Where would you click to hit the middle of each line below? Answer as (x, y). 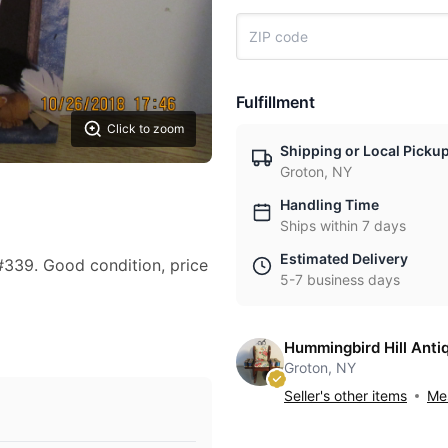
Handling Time (329, 204)
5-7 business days (340, 279)
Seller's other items (345, 395)
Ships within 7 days (343, 225)
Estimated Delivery (344, 258)
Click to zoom (145, 128)
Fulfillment (275, 102)
